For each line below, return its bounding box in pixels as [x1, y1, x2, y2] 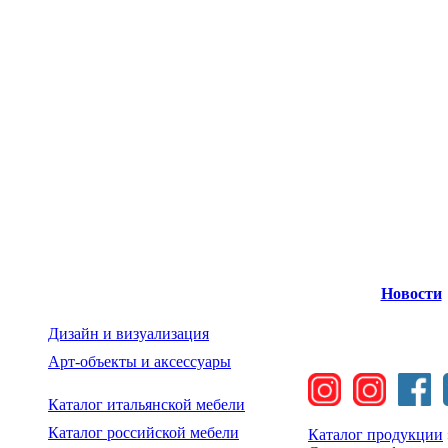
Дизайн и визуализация [48, 325, 209, 342]
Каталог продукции [308, 426, 443, 443]
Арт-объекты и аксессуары [48, 353, 231, 370]
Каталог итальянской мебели [48, 396, 245, 413]
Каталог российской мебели [48, 424, 239, 441]
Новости [380, 285, 442, 302]
